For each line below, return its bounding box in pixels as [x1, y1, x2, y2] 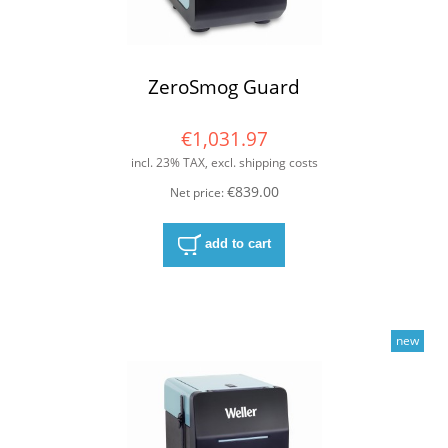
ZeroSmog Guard [148, 73, 300, 101]
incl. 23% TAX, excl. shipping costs [130, 153, 318, 171]
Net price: [169, 184, 227, 202]
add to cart [204, 236, 271, 252]
